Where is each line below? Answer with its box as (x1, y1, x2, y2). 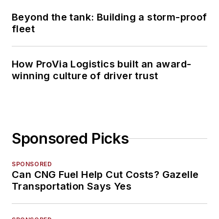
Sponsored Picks (12, 130, 129, 148)
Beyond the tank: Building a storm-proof (12, 11, 207, 23)
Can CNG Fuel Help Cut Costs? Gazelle (12, 169, 199, 181)
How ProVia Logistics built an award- (12, 58, 192, 70)
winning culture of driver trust (12, 70, 158, 82)
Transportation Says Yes (12, 180, 132, 193)
